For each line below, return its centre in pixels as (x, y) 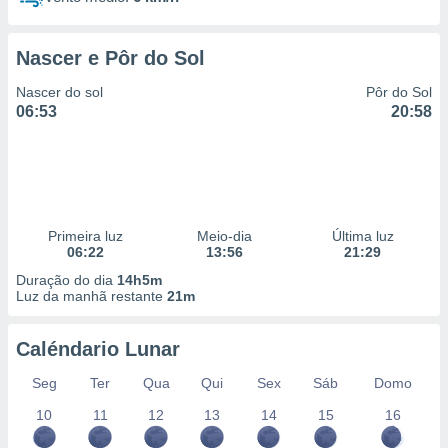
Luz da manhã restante (91, 296)
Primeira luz (85, 236)
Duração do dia (66, 280)
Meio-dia (224, 236)
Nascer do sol (59, 92)
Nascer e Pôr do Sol (110, 58)
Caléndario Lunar (98, 349)
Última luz (362, 236)
